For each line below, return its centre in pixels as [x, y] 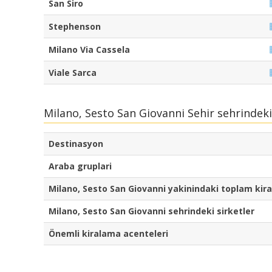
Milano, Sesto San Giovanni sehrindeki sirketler [151, 211]
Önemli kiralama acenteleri [108, 233]
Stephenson [75, 27]
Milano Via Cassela [89, 50]
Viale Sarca [73, 73]
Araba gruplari [80, 166]
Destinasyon [76, 143]
